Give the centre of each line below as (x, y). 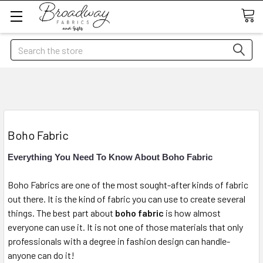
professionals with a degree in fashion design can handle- (119, 241)
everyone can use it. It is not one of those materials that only (125, 227)
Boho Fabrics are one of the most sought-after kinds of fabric (128, 185)
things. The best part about (61, 213)
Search (24, 46)
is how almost (192, 213)
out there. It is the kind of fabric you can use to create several (127, 199)
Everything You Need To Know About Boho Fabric (110, 157)
